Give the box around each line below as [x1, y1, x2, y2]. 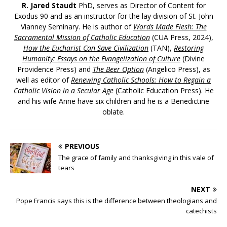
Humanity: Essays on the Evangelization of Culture [22, 53, 180, 63]
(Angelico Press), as [143, 64, 210, 74]
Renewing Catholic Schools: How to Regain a [71, 74, 211, 85]
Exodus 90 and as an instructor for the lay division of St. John [14, 11, 213, 21]
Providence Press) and [17, 64, 93, 74]
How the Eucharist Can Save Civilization [23, 43, 148, 53]
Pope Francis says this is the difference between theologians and [16, 196, 217, 205]
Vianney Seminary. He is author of [20, 21, 133, 31]
